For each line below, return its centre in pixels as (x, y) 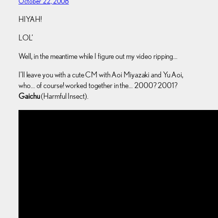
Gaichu (29, 96)
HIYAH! (30, 19)
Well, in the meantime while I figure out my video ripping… (98, 56)
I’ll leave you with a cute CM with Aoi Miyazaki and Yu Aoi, (101, 75)
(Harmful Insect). (64, 96)
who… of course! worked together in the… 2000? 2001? (98, 86)
